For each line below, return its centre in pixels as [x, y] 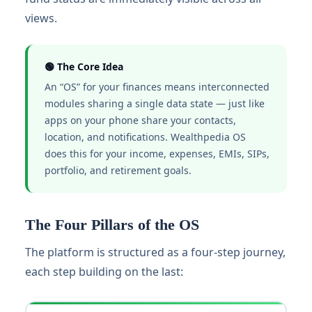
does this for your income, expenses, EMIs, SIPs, [157, 154]
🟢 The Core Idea [84, 67]
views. [41, 18]
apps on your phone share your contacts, [140, 120]
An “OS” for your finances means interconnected [157, 87]
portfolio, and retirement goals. [118, 170]
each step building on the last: [104, 272]
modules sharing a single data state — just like [155, 103]
